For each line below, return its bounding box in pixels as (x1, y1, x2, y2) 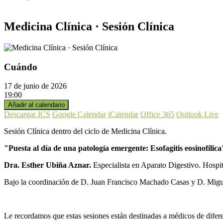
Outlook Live (176, 110, 219, 119)
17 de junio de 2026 (4, 82, 75, 91)
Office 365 (140, 110, 174, 119)
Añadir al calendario (8, 101, 65, 109)
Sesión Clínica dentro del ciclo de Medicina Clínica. (4, 127, 167, 136)
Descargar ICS (4, 110, 50, 119)
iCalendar (108, 110, 138, 119)
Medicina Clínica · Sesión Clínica (4, 19, 174, 33)
